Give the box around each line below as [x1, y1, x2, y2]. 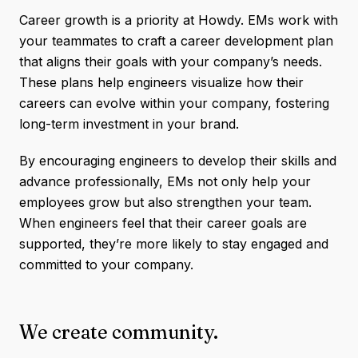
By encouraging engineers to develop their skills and [19, 153, 336, 169]
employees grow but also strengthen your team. [19, 194, 312, 210]
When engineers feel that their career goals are [19, 215, 307, 231]
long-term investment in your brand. [19, 116, 239, 132]
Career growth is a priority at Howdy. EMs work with [19, 12, 338, 28]
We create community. [19, 320, 218, 344]
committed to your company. [19, 257, 193, 272]
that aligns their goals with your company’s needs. [19, 54, 322, 70]
